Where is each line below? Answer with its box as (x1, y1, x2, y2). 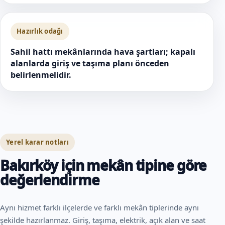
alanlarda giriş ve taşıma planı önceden (11, 57, 169, 69)
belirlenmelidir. (11, 69, 71, 80)
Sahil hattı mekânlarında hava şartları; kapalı (11, 46, 195, 57)
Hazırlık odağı (17, 26, 63, 36)
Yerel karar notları (6, 137, 69, 147)
